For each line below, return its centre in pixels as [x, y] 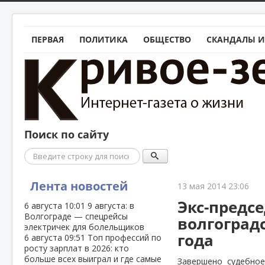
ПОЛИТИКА [104, 39]
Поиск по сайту [67, 135]
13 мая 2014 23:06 [214, 186]
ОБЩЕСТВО [167, 39]
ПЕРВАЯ [48, 39]
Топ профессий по [125, 237]
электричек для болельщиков [84, 227]
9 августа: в [111, 206]
